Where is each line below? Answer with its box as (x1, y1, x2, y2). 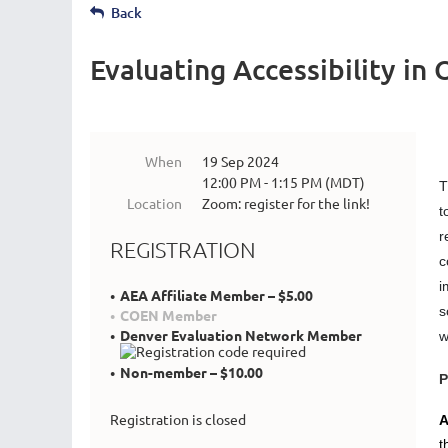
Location (127, 194, 182, 212)
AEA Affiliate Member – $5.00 (120, 286, 313, 305)
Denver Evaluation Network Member (120, 326, 362, 345)
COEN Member (120, 306, 217, 325)
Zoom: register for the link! (202, 194, 370, 212)
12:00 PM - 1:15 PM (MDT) (202, 173, 365, 191)
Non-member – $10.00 (120, 363, 263, 382)
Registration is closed (110, 410, 246, 429)
